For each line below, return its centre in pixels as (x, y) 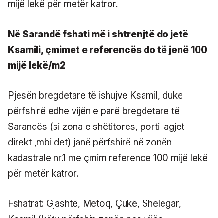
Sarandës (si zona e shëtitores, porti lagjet (96, 127)
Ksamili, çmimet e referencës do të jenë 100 (108, 50)
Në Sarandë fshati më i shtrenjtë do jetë (98, 34)
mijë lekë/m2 (37, 65)
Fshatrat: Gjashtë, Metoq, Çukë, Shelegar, (94, 203)
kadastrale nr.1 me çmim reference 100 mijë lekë (108, 158)
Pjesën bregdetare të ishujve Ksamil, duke (95, 95)
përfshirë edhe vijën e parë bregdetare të (94, 111)
